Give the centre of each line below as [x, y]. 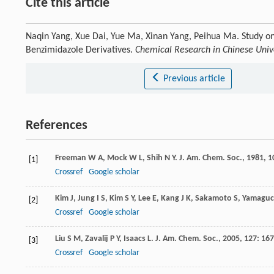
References [57, 126]
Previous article [194, 79]
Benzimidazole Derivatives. [80, 50]
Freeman [71, 158]
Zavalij [97, 239]
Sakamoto [213, 199]
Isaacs [135, 239]
